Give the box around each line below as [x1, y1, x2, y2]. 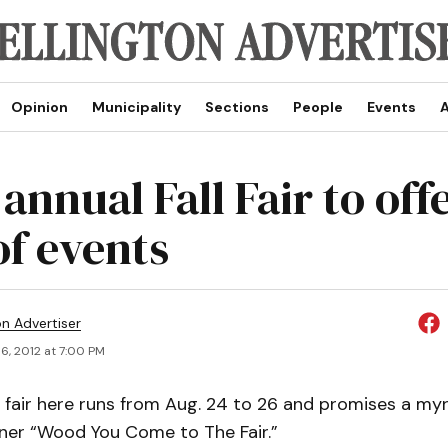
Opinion [10, 98, 68, 116]
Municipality [91, 98, 181, 116]
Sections [204, 98, 269, 116]
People [292, 98, 343, 116]
